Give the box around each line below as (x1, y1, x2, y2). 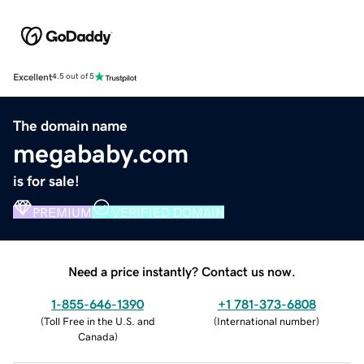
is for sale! (13, 173, 80, 188)
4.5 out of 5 (52, 72, 94, 81)
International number (217, 315, 316, 327)
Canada (77, 331, 115, 342)
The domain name (13, 118, 128, 133)
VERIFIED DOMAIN (111, 205, 224, 219)
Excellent (13, 71, 52, 82)
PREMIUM (32, 205, 92, 219)
